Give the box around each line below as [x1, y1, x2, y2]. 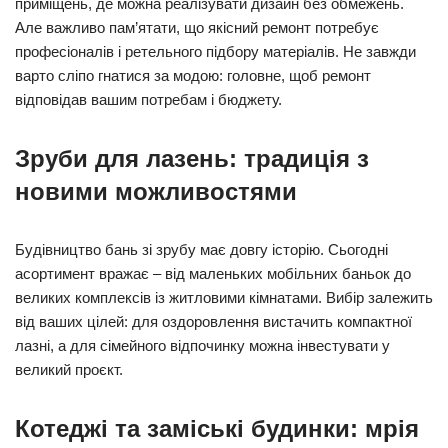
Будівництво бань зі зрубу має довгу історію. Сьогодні [15, 241, 388, 258]
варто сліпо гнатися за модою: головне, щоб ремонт [15, 67, 371, 84]
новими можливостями [15, 178, 297, 205]
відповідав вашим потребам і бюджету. [15, 91, 282, 108]
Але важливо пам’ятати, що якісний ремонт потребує [15, 19, 379, 36]
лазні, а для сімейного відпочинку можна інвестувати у [15, 337, 390, 354]
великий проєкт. [15, 361, 123, 378]
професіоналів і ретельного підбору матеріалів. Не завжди [15, 43, 416, 60]
